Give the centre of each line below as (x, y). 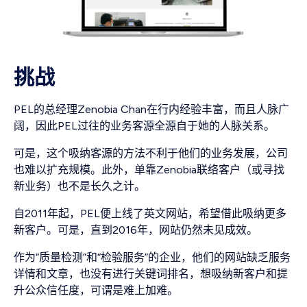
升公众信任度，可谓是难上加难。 (96, 291)
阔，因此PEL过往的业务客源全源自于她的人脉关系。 (144, 126)
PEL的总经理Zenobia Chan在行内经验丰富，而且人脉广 (151, 110)
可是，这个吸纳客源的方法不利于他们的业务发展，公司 (151, 153)
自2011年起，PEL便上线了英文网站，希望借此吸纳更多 (150, 214)
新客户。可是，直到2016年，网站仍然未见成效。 (136, 230)
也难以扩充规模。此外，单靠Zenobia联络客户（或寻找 (149, 170)
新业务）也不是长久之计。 (79, 186)
